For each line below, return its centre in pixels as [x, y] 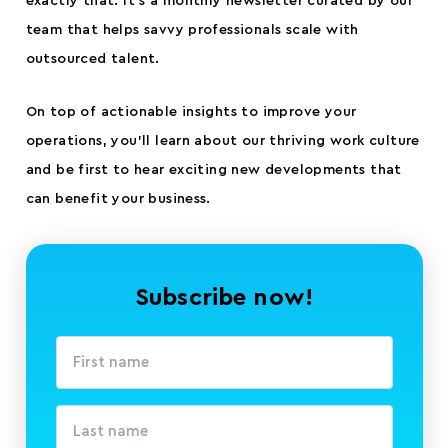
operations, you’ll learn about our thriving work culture [222, 140]
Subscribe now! [224, 297]
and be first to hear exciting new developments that [213, 169]
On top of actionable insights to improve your [191, 111]
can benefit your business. [118, 198]
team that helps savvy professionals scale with [192, 29]
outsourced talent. [92, 58]
